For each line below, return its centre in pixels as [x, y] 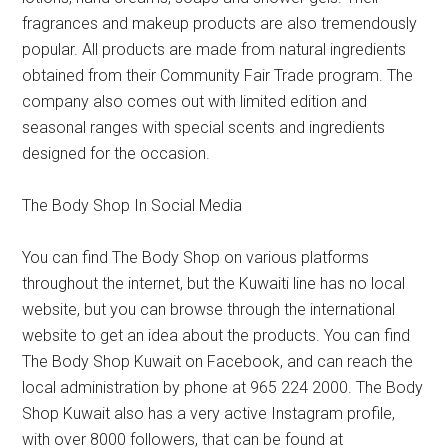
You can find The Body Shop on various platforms [196, 257]
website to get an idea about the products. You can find [216, 335]
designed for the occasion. [116, 153]
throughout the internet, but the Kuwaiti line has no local [214, 283]
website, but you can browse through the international [209, 309]
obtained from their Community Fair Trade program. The [218, 75]
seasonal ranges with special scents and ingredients [204, 127]
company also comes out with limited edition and [195, 101]
